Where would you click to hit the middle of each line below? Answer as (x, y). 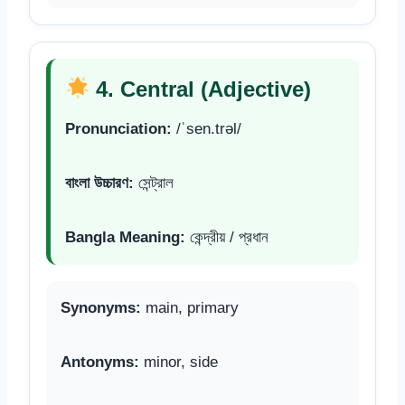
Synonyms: (101, 307)
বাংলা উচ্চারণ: (99, 183)
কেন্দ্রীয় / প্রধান (227, 237)
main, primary (190, 307)
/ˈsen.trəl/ (207, 128)
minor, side (179, 362)
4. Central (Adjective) (201, 89)
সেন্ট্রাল (154, 183)
